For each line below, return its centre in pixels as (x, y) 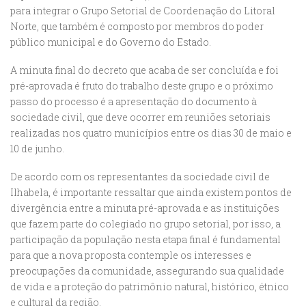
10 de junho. (37, 149)
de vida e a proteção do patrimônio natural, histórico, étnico (150, 287)
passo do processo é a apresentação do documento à (134, 102)
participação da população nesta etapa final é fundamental (145, 240)
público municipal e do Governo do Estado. (111, 42)
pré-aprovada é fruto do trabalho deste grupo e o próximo (142, 86)
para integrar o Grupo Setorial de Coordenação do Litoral (143, 11)
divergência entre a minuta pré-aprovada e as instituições (145, 208)
